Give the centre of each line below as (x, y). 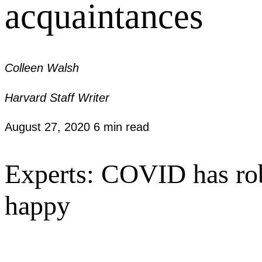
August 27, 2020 (49, 127)
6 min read (121, 127)
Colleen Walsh (42, 68)
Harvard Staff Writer (57, 97)
